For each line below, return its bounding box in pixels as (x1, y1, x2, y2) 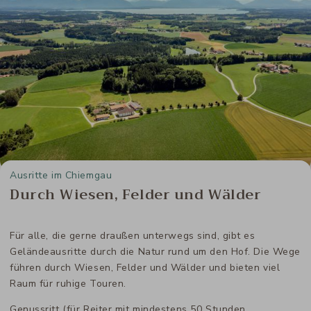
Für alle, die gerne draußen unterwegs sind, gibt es (10, 228, 255, 242)
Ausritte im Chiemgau (10, 168, 112, 182)
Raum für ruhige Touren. (10, 276, 126, 290)
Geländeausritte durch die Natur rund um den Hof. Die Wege (10, 244, 301, 258)
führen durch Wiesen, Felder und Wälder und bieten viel (10, 260, 280, 274)
